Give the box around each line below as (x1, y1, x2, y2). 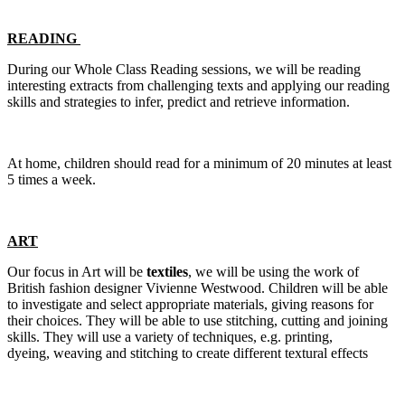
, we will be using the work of (188, 263, 359, 279)
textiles (146, 263, 188, 279)
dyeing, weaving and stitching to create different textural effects (7, 344, 372, 361)
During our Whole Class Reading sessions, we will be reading (7, 61, 361, 77)
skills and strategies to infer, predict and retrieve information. (7, 93, 353, 109)
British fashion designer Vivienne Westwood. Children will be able (7, 279, 388, 296)
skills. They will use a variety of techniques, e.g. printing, (7, 328, 333, 344)
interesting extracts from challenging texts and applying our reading (7, 77, 390, 93)
